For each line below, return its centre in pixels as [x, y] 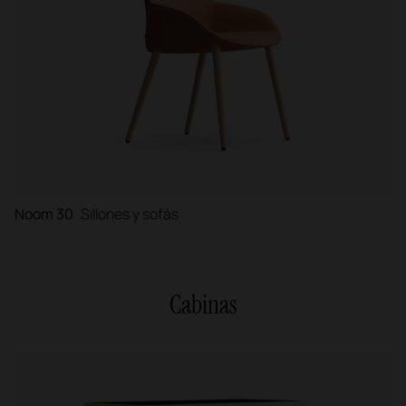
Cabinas [203, 305]
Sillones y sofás [130, 214]
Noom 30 [44, 214]
